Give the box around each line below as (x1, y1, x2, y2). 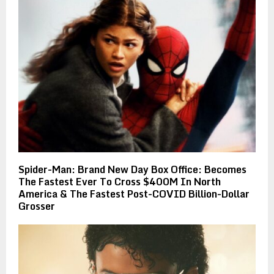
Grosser (18, 198, 55, 215)
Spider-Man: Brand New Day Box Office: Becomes (18, 161, 246, 178)
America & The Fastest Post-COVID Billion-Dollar (18, 186, 250, 202)
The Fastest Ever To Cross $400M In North (18, 174, 221, 190)
